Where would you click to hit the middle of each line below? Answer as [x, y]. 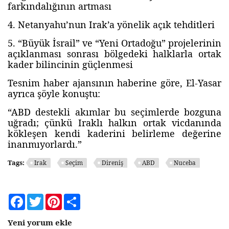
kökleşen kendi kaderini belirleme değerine [114, 133]
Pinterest [76, 198]
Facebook [40, 198]
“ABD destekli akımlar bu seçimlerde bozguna [114, 112]
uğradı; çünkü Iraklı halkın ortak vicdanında [114, 123]
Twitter [55, 198]
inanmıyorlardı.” [45, 144]
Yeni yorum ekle [40, 222]
